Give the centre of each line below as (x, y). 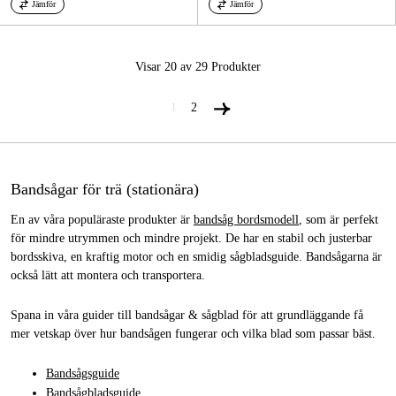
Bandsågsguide (83, 373)
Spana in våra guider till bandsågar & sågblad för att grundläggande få (187, 315)
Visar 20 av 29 (171, 66)
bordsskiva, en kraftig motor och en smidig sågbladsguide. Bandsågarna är (196, 256)
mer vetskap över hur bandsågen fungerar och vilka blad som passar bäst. (193, 333)
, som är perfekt (339, 219)
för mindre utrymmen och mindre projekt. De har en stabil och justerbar (191, 238)
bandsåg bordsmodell (246, 219)
